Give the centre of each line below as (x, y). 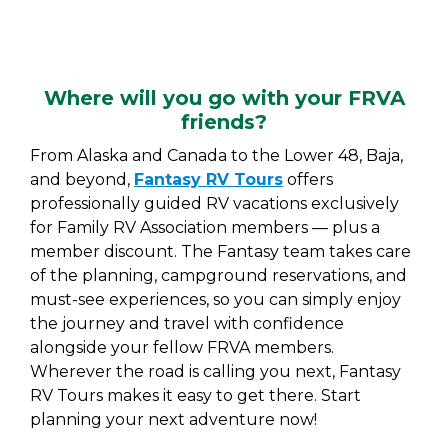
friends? (224, 122)
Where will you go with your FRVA (224, 98)
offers (308, 179)
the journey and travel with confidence (187, 323)
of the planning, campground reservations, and (218, 275)
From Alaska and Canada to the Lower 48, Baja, (216, 155)
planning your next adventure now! (173, 419)
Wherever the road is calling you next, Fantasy (215, 371)
